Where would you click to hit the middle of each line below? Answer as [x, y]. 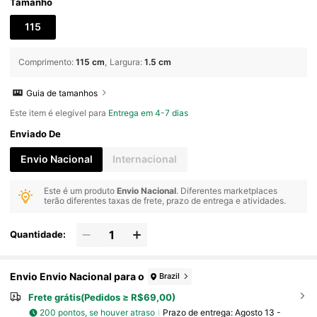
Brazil [170, 276]
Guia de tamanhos [62, 93]
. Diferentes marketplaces [227, 191]
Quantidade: [38, 235]
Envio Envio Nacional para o [77, 277]
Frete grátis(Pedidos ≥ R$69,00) [102, 297]
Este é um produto [81, 191]
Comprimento [45, 62]
